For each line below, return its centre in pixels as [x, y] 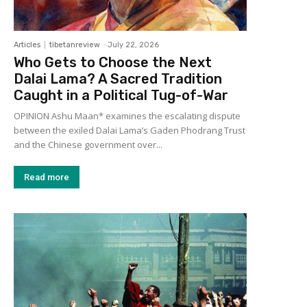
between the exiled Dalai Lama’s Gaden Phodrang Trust [130, 131]
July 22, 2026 [133, 45]
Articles [27, 45]
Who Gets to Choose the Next [113, 63]
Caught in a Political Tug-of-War [121, 96]
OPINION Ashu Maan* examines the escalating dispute [127, 116]
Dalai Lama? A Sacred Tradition [118, 79]
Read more [47, 177]
